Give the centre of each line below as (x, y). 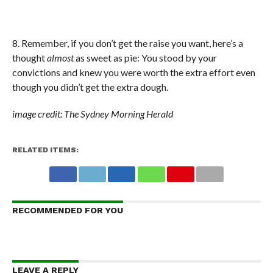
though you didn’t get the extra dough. (90, 87)
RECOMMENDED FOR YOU (67, 210)
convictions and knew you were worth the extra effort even (133, 72)
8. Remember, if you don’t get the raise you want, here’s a (127, 43)
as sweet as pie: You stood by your (146, 57)
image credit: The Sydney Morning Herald (92, 113)
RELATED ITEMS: (45, 150)
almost (61, 57)
